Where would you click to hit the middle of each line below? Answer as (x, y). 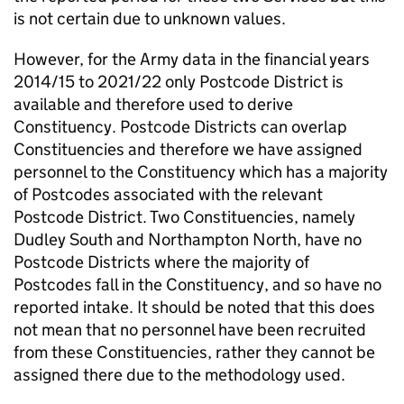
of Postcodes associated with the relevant (168, 194)
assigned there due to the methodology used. (179, 375)
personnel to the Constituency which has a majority (201, 172)
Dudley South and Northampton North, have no (188, 239)
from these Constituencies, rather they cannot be (194, 352)
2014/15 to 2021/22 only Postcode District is (179, 82)
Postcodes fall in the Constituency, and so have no (197, 285)
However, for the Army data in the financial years (192, 59)
